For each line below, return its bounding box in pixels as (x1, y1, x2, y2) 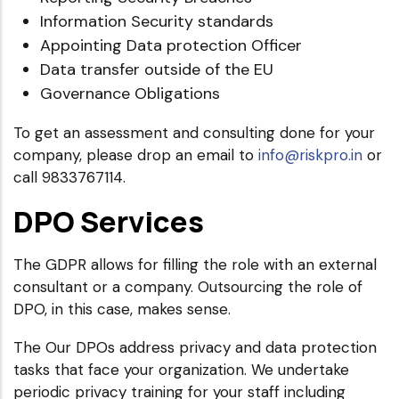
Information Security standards (40, 10, 273, 32)
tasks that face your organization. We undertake (13, 359, 349, 379)
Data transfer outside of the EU (40, 58, 273, 80)
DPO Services (13, 200, 204, 241)
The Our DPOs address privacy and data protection (13, 337, 377, 357)
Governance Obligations (40, 82, 220, 104)
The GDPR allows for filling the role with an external (13, 254, 377, 274)
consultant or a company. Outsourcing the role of (13, 276, 362, 297)
